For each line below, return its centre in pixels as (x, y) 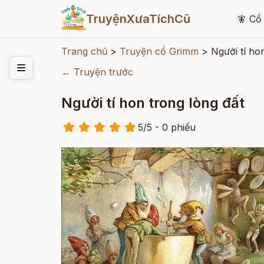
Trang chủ (84, 51)
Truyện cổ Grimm (159, 51)
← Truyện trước (97, 72)
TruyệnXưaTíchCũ (138, 19)
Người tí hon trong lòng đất (153, 103)
